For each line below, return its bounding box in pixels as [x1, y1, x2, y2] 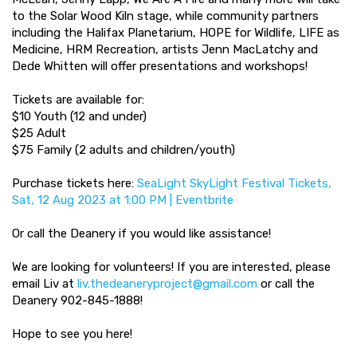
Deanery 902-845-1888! [12, 293, 143, 308]
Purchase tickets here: [12, 176, 137, 190]
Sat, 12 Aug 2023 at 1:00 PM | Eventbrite [12, 193, 233, 207]
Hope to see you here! [12, 327, 132, 341]
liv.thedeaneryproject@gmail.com [77, 277, 257, 291]
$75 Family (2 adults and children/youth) [12, 143, 235, 157]
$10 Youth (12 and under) [12, 109, 147, 124]
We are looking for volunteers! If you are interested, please [12, 260, 331, 274]
